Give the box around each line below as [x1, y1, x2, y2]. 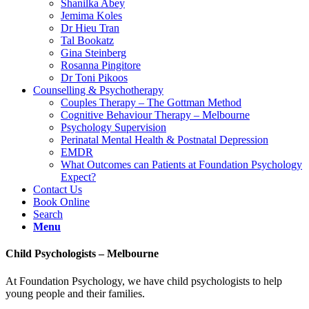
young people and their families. [6, 287, 145, 299]
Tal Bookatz [61, 34, 114, 46]
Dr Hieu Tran [61, 22, 119, 34]
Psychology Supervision [61, 121, 166, 133]
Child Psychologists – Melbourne [6, 248, 159, 260]
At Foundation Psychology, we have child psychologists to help [6, 275, 282, 287]
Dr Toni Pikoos [61, 72, 128, 83]
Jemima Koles [61, 10, 122, 21]
